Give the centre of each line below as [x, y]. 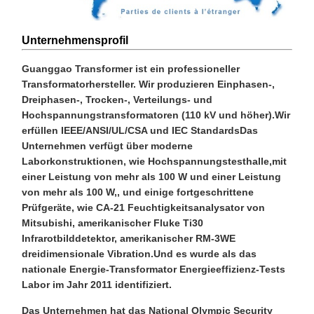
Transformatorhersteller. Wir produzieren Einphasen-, [148, 84]
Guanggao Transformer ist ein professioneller [131, 69]
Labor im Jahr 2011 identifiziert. [97, 285]
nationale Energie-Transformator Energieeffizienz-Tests [153, 269]
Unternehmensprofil [75, 41]
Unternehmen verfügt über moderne [107, 146]
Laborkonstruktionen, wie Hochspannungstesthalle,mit [154, 162]
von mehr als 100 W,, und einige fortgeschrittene [138, 192]
